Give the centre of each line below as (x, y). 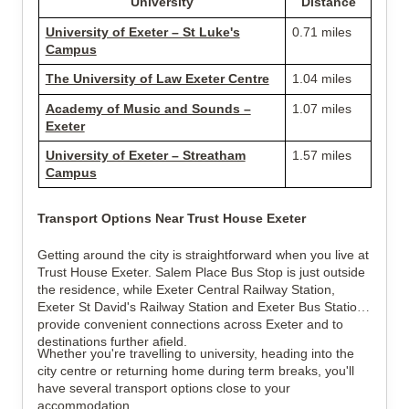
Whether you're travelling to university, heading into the (196, 353)
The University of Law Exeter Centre (157, 79)
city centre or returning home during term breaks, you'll (196, 371)
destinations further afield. (112, 341)
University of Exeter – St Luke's (142, 32)
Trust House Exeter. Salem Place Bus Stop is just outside (201, 272)
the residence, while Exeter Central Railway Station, (186, 289)
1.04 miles (321, 79)
